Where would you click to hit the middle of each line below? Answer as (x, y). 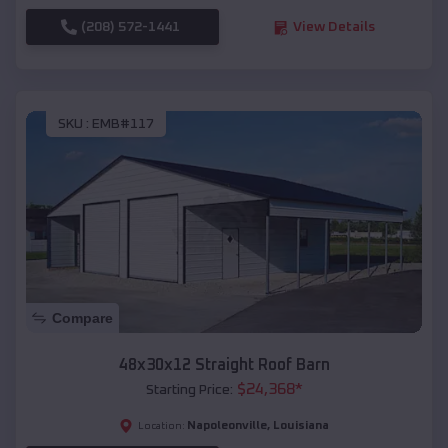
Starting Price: (189, 390)
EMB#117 (123, 123)
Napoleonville (227, 426)
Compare (82, 318)
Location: (161, 426)
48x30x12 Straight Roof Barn (224, 365)
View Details (333, 27)
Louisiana (301, 426)
